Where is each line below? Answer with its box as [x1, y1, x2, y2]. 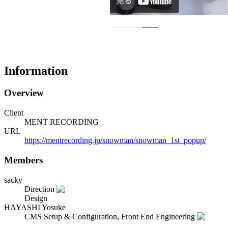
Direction [24, 184, 54, 193]
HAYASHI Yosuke [4, 203, 66, 212]
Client [4, 108, 23, 118]
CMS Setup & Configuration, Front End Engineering [24, 212, 195, 221]
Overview [4, 88, 44, 99]
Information [4, 64, 68, 77]
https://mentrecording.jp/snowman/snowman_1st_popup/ [24, 136, 206, 145]
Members [4, 154, 43, 165]
